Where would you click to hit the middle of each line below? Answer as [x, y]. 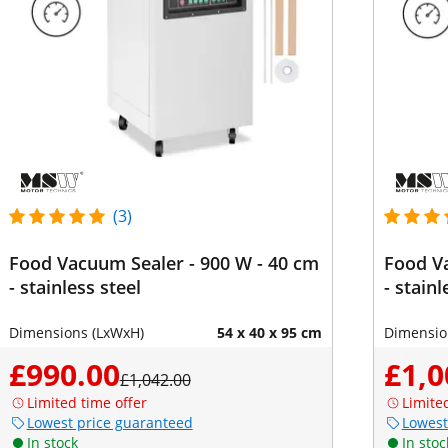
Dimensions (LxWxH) [76, 332]
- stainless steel [74, 287]
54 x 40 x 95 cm [269, 332]
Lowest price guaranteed [109, 422]
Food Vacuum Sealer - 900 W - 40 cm [150, 263]
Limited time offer [86, 402]
